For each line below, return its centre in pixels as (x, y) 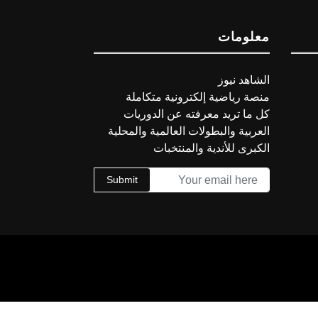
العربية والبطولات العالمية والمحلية (188, 131)
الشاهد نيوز (243, 80)
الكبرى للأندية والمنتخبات (211, 148)
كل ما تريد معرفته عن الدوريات (196, 114)
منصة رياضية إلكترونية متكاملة (197, 97)
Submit (122, 180)
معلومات (243, 37)
